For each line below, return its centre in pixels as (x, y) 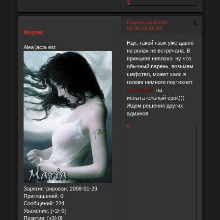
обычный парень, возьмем (160, 67)
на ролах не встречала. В (158, 51)
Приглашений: (41, 196)
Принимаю (140, 90)
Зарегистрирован (45, 188)
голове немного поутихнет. (160, 82)
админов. (138, 114)
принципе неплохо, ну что (159, 59)
